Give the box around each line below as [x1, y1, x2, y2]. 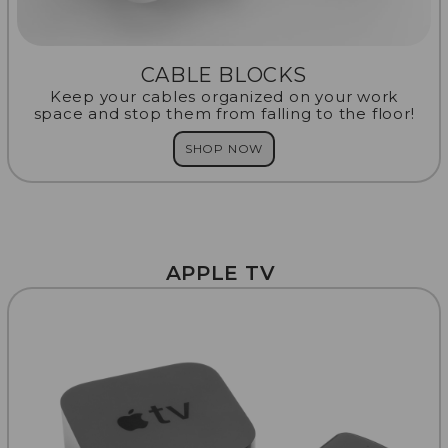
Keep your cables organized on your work [49, 86, 399, 106]
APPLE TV [165, 260, 283, 285]
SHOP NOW [184, 140, 264, 156]
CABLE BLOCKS [140, 62, 308, 87]
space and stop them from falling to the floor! [33, 103, 415, 123]
